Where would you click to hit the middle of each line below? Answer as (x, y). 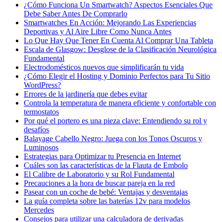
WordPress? (42, 85)
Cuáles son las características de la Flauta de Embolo (106, 166)
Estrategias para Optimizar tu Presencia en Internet (102, 157)
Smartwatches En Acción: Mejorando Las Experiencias (110, 23)
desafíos (36, 130)
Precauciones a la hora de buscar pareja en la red (99, 183)
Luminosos (41, 148)
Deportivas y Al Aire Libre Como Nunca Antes (98, 32)
